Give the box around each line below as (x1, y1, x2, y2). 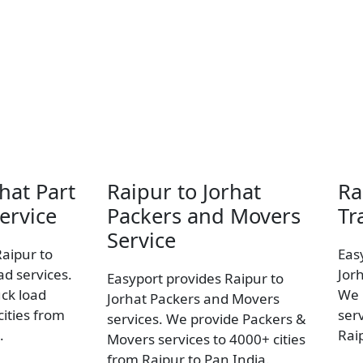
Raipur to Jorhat (107, 177, 261, 205)
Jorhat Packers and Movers (107, 288, 280, 308)
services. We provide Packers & (107, 309, 305, 328)
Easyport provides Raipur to (107, 268, 284, 288)
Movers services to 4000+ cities (107, 329, 305, 348)
